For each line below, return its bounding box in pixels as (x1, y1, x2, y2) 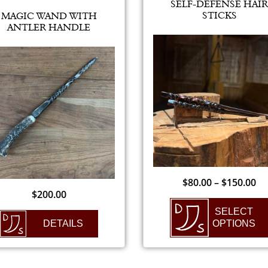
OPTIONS (212, 218, 255, 229)
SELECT (214, 206, 253, 217)
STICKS (202, 9, 237, 21)
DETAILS (43, 218, 83, 229)
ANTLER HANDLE (7, 21, 90, 33)
